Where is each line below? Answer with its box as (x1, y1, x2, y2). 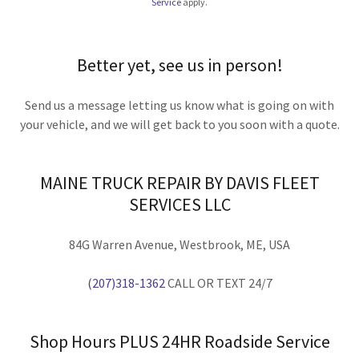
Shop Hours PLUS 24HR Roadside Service (29, 329, 330, 353)
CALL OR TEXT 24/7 (164, 274, 272, 291)
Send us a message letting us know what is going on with (25, 96, 334, 113)
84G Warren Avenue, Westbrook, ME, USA (69, 236, 290, 252)
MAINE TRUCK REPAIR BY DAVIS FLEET (39, 171, 320, 194)
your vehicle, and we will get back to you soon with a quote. (19, 115, 340, 132)
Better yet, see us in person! (76, 53, 283, 76)
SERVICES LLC (128, 192, 231, 216)
